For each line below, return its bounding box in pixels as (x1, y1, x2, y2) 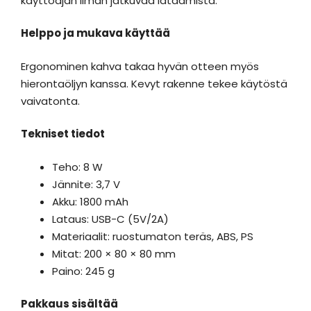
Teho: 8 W (52, 159, 103, 174)
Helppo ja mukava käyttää (21, 26, 170, 40)
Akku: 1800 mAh (52, 194, 128, 209)
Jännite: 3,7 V (52, 176, 120, 192)
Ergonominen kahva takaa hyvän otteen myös (21, 58, 259, 74)
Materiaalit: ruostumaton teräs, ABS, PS (52, 228, 253, 244)
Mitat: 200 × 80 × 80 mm (52, 246, 176, 261)
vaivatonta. (21, 93, 80, 108)
